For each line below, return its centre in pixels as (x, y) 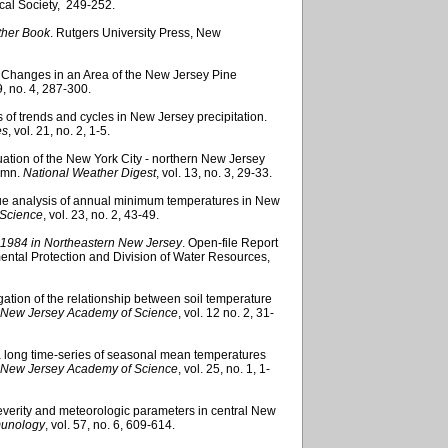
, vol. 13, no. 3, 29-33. (214, 172)
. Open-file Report (230, 242)
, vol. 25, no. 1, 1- (224, 368)
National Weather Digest (89, 172)
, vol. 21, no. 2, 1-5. (59, 130)
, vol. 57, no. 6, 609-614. (110, 424)
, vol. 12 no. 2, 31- (226, 312)
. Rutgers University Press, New (135, 32)
